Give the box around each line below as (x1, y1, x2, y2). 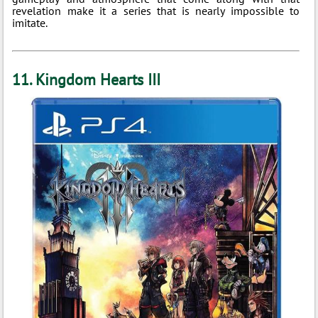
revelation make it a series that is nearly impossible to (12, 4, 300, 18)
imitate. (12, 16, 48, 30)
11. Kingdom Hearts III (12, 70, 161, 89)
